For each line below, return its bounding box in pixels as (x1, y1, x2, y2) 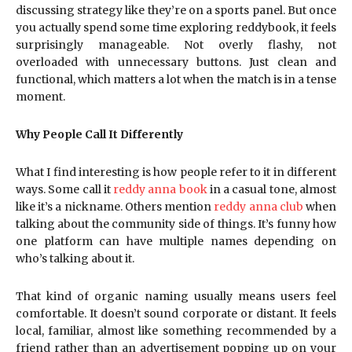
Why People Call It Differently (16, 127, 183, 141)
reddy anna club (214, 200, 303, 214)
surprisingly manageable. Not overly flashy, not (16, 38, 336, 52)
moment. (16, 90, 65, 104)
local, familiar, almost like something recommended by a (16, 324, 336, 338)
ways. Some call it (16, 182, 111, 196)
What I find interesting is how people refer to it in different (16, 165, 336, 179)
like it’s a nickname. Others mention (16, 200, 212, 214)
